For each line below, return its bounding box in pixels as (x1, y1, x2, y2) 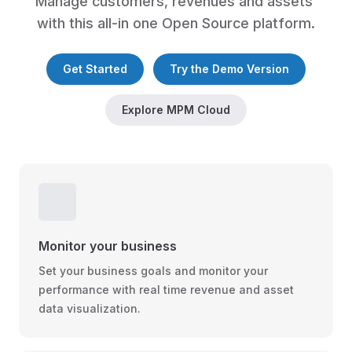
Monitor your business (38, 238, 177, 254)
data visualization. (38, 302, 141, 315)
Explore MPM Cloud (122, 103, 230, 116)
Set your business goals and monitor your (38, 264, 268, 277)
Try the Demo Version (170, 62, 289, 75)
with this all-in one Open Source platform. (37, 15, 315, 31)
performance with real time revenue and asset (38, 283, 294, 296)
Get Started (63, 62, 127, 75)
